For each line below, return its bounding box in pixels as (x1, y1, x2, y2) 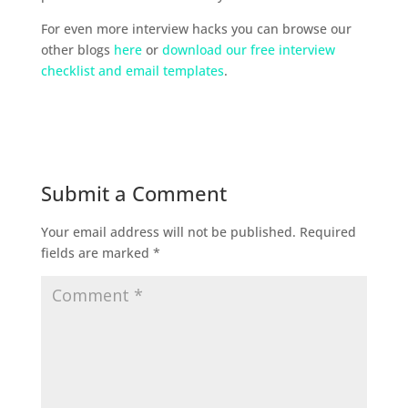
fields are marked (40, 244, 153, 262)
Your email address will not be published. (40, 223, 296, 241)
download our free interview (161, 41, 335, 59)
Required (299, 223, 356, 241)
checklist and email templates (40, 62, 224, 80)
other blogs (40, 41, 114, 59)
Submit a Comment (40, 179, 227, 208)
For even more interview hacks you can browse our (40, 20, 352, 38)
